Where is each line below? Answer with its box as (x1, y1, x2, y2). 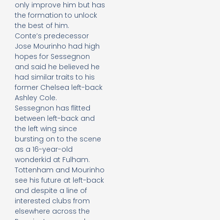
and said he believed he (15, 62, 100, 72)
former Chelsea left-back (15, 82, 103, 93)
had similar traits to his (15, 72, 95, 82)
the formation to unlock (15, 10, 97, 21)
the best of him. (15, 21, 69, 31)
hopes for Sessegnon (15, 52, 90, 62)
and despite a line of (15, 186, 87, 196)
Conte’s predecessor (15, 31, 89, 41)
